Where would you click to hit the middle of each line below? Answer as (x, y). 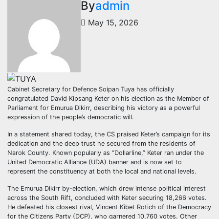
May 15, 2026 (112, 22)
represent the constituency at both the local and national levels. (102, 172)
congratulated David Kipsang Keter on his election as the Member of (108, 99)
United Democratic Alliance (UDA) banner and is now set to (95, 162)
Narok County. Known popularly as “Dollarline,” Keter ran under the (106, 153)
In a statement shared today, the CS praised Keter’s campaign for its (109, 134)
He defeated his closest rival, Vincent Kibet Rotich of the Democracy (109, 207)
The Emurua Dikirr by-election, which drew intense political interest (107, 189)
